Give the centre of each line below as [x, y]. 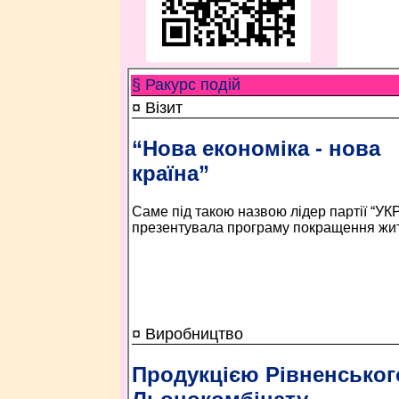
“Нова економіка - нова [256, 148]
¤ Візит [157, 108]
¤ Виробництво [187, 334]
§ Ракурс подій [186, 85]
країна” [170, 173]
